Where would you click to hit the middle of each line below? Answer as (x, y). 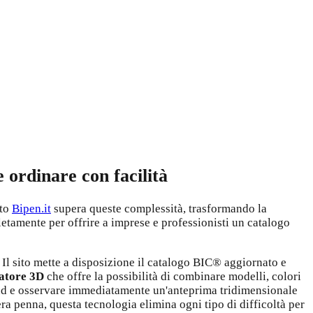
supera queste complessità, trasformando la (159, 208)
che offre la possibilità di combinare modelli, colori (173, 276)
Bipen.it (31, 208)
